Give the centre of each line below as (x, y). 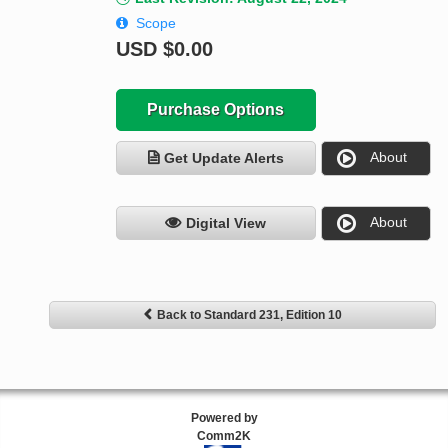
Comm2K (224, 436)
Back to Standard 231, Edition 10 (249, 315)
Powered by (224, 418)
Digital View (226, 223)
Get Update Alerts (223, 158)
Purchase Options (216, 110)
